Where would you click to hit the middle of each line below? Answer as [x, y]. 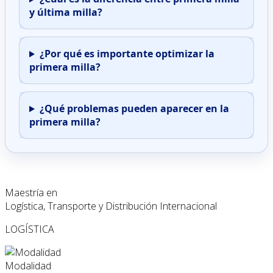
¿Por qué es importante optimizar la [127, 54]
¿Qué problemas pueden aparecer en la [134, 109]
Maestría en [31, 193]
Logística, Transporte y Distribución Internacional [111, 206]
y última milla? [66, 12]
